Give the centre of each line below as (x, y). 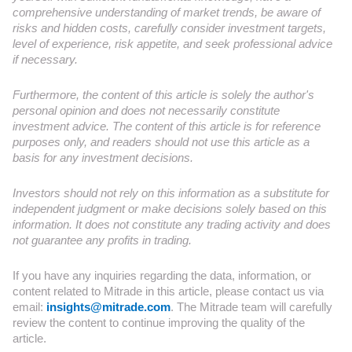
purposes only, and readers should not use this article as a (161, 142)
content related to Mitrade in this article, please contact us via (168, 291)
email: (29, 307)
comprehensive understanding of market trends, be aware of (167, 12)
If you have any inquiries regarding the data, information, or (162, 275)
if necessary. (45, 59)
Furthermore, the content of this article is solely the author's (163, 95)
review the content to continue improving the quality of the (159, 323)
